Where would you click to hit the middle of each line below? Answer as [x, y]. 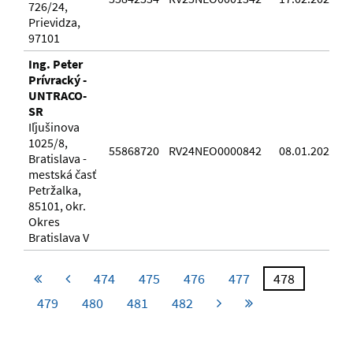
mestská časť [62, 175]
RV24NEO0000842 [215, 151]
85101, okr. [57, 206]
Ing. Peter [56, 64]
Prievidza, [54, 22]
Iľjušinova [54, 127]
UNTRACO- [58, 96]
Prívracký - [58, 80]
